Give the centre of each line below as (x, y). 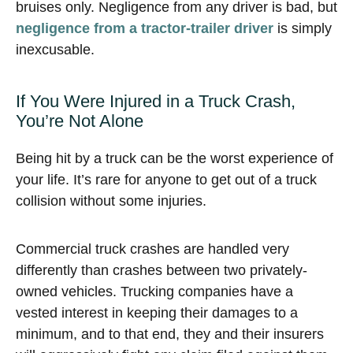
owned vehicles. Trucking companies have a (154, 292)
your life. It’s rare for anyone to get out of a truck (166, 180)
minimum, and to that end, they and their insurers (170, 334)
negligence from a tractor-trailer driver (145, 28)
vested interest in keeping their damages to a (157, 313)
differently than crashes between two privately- (162, 270)
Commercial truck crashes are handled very (152, 249)
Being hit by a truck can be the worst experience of (175, 158)
